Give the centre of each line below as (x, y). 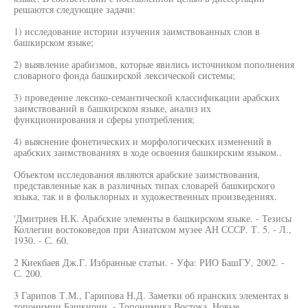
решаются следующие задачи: (75, 9)
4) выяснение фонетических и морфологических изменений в (143, 141)
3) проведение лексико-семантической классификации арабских (147, 97)
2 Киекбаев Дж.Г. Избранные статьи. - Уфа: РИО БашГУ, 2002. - (149, 262)
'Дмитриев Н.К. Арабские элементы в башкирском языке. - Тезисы (153, 218)
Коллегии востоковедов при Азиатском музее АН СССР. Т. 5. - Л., (153, 229)
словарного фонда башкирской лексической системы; (124, 75)
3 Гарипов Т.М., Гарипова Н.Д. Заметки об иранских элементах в (151, 295)
